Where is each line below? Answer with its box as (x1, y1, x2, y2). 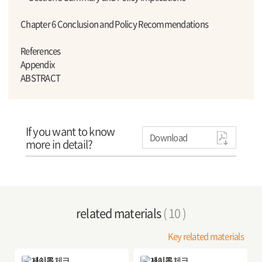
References (20, 44, 61, 57)
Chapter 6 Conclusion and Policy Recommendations (20, 17, 209, 30)
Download (150, 130, 188, 144)
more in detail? (25, 136, 93, 153)
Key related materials (167, 229, 244, 243)
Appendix (20, 57, 55, 71)
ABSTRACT (20, 71, 61, 84)
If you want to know (25, 123, 115, 140)
